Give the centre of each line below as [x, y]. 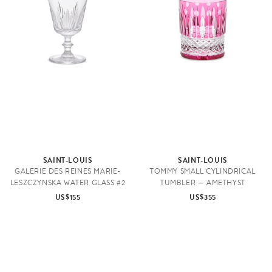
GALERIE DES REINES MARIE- [68, 171]
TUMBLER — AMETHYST [203, 182]
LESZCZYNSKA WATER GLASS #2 [68, 182]
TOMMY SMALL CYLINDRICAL [203, 171]
